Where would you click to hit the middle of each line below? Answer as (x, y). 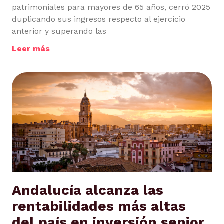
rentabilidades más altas (99, 206)
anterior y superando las (59, 31)
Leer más (31, 49)
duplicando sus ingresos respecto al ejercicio (99, 19)
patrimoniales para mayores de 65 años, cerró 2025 (111, 7)
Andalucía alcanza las (88, 190)
